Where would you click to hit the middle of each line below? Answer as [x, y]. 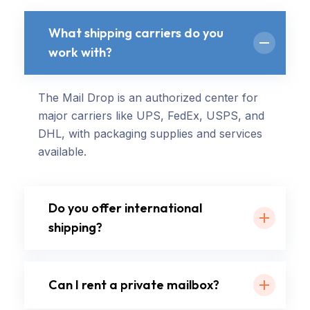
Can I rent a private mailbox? [134, 285]
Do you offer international [125, 208]
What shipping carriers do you [136, 33]
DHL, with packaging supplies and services [150, 134]
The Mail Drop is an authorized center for [148, 98]
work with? [80, 53]
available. [64, 152]
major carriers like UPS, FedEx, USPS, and [151, 116]
